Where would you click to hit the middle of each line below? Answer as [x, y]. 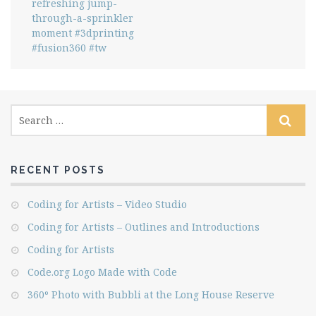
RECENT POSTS [58, 170]
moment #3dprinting [83, 33]
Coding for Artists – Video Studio [107, 205]
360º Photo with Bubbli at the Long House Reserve [151, 295]
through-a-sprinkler [83, 18]
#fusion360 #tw [69, 48]
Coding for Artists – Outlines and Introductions [144, 227]
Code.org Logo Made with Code [102, 272]
